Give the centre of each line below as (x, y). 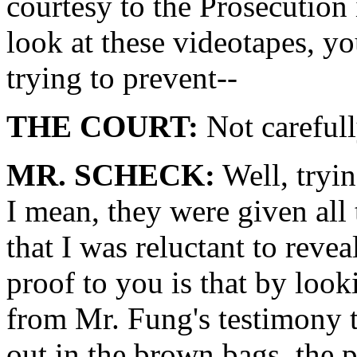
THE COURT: (102, 126)
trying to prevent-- (122, 78)
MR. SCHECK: (111, 175)
